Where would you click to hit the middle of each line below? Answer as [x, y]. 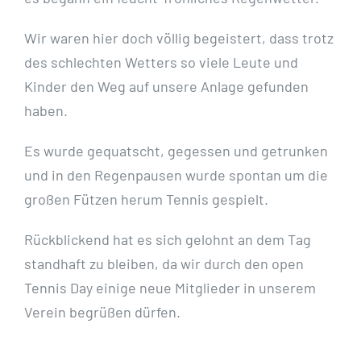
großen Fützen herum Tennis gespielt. [146, 199]
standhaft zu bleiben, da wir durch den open [164, 263]
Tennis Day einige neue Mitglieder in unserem [170, 287]
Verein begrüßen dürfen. [102, 311]
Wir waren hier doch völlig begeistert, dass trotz [179, 37]
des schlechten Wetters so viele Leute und [161, 62]
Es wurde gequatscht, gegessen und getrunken [176, 150]
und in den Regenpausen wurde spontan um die [176, 174]
